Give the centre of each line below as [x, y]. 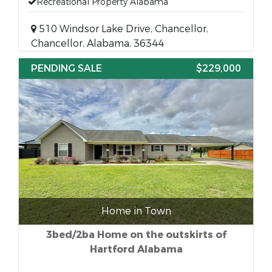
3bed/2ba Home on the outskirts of [136, 235]
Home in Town [136, 211]
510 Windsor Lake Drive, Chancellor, [122, 29]
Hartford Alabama [136, 249]
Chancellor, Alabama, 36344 [97, 43]
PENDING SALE [66, 68]
